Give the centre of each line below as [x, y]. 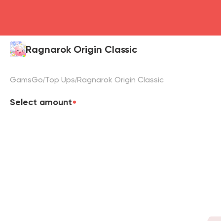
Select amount [41, 102]
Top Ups [60, 80]
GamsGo [26, 80]
